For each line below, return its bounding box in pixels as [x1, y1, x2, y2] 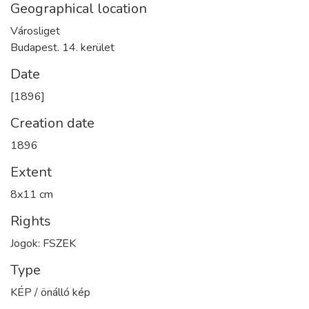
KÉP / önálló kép [10, 284, 90, 300]
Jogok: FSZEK [10, 235, 76, 251]
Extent [10, 162, 52, 181]
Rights [10, 211, 51, 230]
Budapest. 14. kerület [10, 39, 114, 55]
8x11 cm [10, 186, 53, 202]
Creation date [10, 113, 94, 132]
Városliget [10, 23, 60, 39]
